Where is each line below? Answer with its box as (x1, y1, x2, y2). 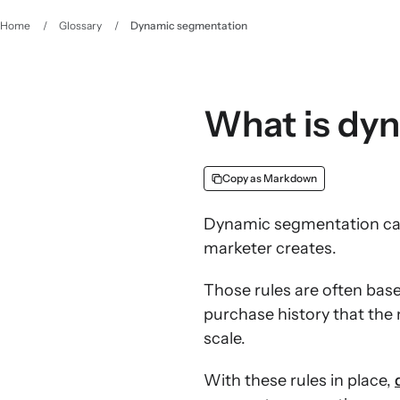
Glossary (59, 19, 102, 32)
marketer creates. (204, 238, 337, 258)
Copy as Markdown (222, 171, 317, 185)
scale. (204, 329, 246, 348)
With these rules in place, (204, 371, 395, 390)
